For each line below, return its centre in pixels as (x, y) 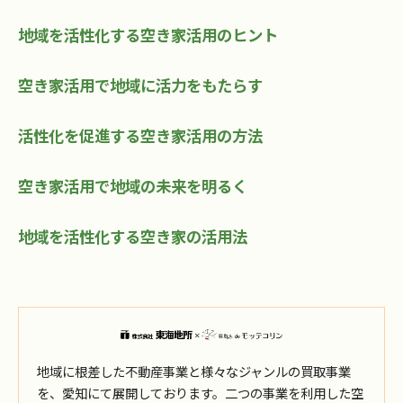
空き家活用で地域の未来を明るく (133, 186)
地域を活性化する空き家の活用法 (133, 237)
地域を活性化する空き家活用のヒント (148, 35)
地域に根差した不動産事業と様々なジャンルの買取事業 (194, 372)
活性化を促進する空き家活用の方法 (140, 136)
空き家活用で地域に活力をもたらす (140, 85)
